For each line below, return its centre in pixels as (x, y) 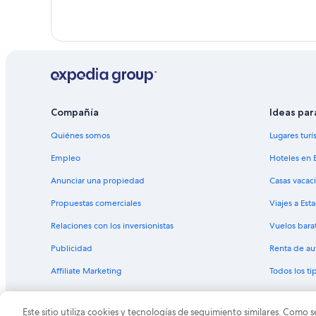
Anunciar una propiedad (98, 180)
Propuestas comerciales (96, 203)
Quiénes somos (80, 135)
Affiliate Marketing (86, 271)
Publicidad (72, 248)
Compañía (75, 112)
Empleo (66, 158)
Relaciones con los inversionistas (112, 225)
